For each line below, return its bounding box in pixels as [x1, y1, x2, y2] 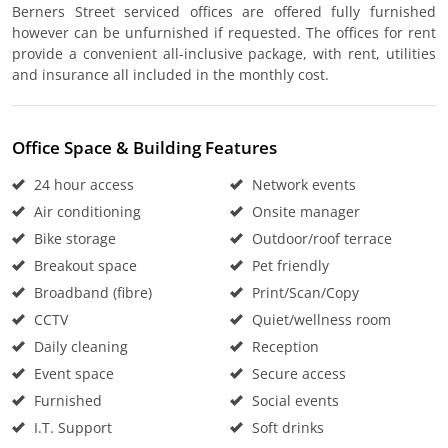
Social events [248, 391, 339, 410]
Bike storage [30, 229, 116, 248]
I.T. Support [30, 418, 112, 437]
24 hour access [30, 175, 134, 194]
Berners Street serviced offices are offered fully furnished [12, 2, 436, 21]
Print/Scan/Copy [248, 283, 359, 302]
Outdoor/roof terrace [248, 229, 392, 248]
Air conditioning [30, 202, 141, 221]
